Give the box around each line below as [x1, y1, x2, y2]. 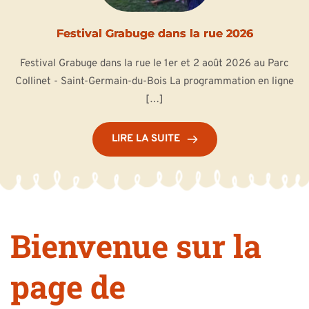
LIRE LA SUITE [111, 132, 180, 146]
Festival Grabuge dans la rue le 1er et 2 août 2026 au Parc [20, 57, 289, 70]
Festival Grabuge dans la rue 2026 [56, 26, 253, 40]
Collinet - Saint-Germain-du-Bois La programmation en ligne [15, 74, 294, 88]
